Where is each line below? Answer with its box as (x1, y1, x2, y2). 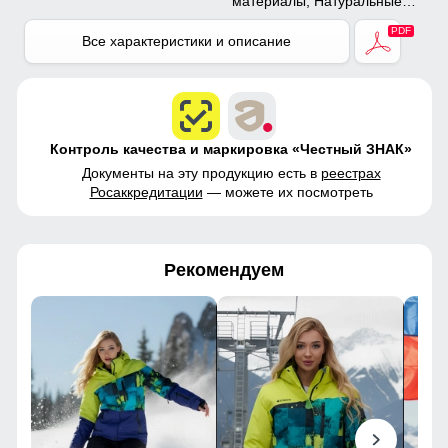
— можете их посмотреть (202, 184, 373, 201)
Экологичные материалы (231, 50, 396, 67)
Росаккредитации (89, 184, 203, 201)
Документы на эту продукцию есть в (81, 165, 321, 182)
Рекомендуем (164, 260, 284, 281)
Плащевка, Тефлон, (231, 31, 363, 48)
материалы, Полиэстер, (231, 12, 388, 29)
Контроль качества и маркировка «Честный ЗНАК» (50, 141, 412, 158)
